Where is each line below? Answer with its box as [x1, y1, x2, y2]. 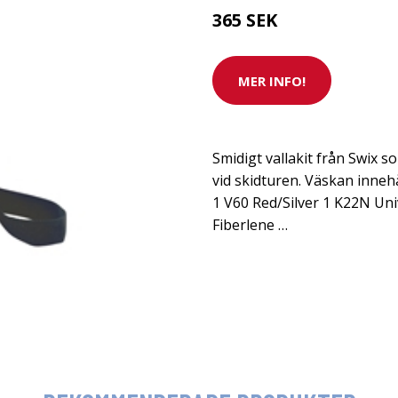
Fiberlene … [212, 215, 288, 235]
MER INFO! [238, 71, 306, 90]
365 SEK [212, 8, 277, 32]
